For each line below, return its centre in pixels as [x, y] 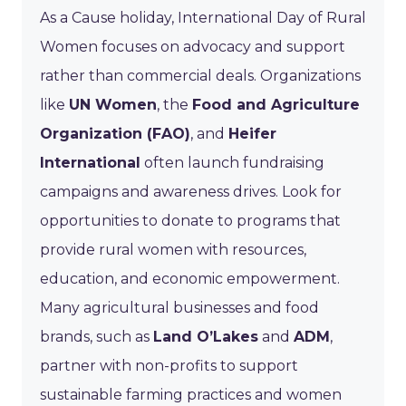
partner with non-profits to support [169, 365]
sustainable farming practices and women [191, 394]
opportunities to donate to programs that [190, 220]
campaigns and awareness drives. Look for [191, 191]
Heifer [252, 133]
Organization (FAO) [115, 133]
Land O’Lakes [206, 336]
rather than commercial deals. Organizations [200, 75]
